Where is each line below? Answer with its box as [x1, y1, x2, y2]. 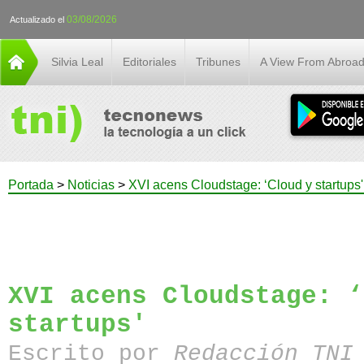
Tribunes [196, 55, 240, 68]
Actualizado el [10, 15, 67, 24]
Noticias [67, 178, 115, 192]
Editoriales [123, 55, 176, 68]
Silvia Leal [51, 55, 103, 68]
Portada [8, 178, 54, 192]
